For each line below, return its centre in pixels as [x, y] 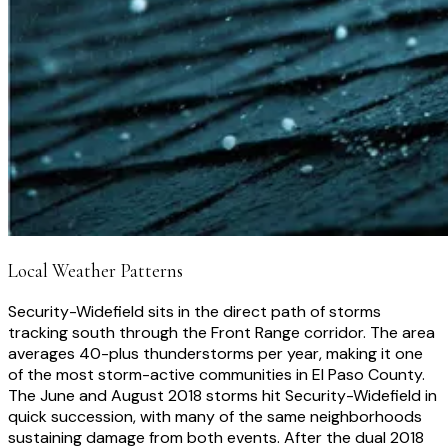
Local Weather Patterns [95, 271]
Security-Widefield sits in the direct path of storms [194, 311]
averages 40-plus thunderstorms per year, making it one [215, 353]
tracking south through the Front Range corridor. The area [221, 332]
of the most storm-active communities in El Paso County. [216, 374]
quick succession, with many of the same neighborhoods [215, 416]
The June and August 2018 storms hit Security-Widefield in [222, 395]
